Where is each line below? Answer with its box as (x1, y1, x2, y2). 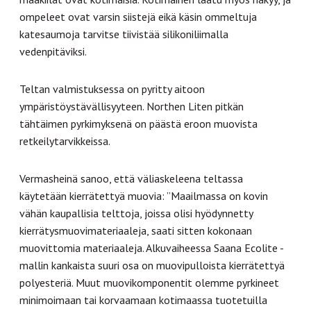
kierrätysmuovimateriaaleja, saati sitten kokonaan (19, 223, 252, 237)
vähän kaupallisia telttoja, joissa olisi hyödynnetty (19, 205, 253, 220)
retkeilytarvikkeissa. (19, 133, 110, 148)
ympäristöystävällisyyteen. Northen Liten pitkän (19, 99, 244, 113)
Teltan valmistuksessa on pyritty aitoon (19, 81, 205, 96)
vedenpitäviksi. (19, 44, 87, 58)
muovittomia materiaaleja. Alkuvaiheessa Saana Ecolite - (19, 240, 284, 255)
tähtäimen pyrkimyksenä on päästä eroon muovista (19, 116, 258, 131)
